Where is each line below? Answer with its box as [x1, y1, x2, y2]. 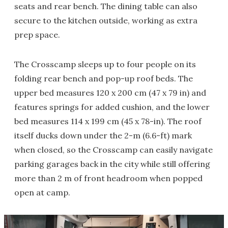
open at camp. [14, 187, 70, 197]
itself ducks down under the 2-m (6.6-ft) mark [14, 130, 192, 140]
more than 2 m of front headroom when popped [14, 173, 203, 183]
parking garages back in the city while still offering [14, 158, 210, 169]
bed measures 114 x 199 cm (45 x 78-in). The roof [14, 116, 202, 126]
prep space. [14, 29, 60, 40]
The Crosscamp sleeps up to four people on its [14, 59, 196, 69]
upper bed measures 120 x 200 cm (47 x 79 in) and [14, 87, 206, 98]
